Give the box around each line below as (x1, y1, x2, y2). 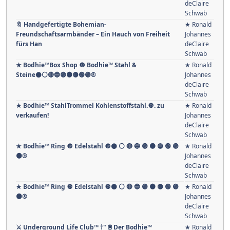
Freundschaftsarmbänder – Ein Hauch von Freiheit (16, 29, 170, 39)
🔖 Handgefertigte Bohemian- (16, 20, 106, 29)
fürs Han (16, 39, 42, 48)
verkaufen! (16, 110, 49, 120)
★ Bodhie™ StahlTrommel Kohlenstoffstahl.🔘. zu (16, 101, 164, 110)
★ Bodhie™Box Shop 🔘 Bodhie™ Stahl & (16, 60, 137, 69)
